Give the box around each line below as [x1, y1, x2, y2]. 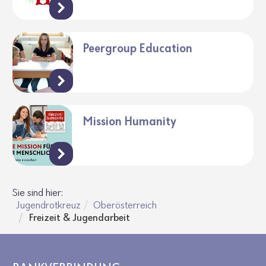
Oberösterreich [93, 200, 157, 211]
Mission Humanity [82, 116, 176, 128]
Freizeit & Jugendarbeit [28, 213, 130, 224]
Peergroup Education [82, 43, 192, 55]
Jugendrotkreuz [15, 200, 81, 211]
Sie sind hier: [12, 188, 63, 199]
